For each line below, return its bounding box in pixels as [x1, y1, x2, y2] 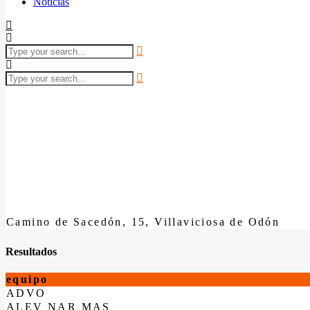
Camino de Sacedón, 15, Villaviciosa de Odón [6, 215, 280, 228]
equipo [6, 273, 48, 285]
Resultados [6, 245, 57, 257]
